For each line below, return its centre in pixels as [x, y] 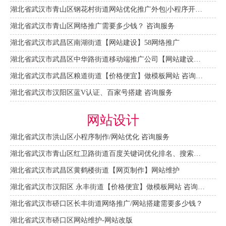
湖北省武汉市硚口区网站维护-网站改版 [71, 220]
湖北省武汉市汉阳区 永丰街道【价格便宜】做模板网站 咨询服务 [201, 187]
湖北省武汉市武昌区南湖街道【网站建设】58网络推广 [95, 42]
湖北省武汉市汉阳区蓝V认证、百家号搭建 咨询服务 [91, 92]
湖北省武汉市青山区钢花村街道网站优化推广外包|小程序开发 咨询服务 [199, 9]
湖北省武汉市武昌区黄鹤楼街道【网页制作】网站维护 [95, 170]
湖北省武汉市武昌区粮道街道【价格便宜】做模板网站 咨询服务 [199, 76]
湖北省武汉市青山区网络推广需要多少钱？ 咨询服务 [92, 26]
